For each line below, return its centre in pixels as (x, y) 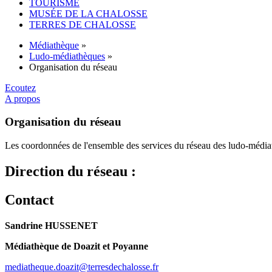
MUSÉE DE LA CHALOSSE (88, 13)
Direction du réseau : (70, 171)
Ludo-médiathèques (67, 56)
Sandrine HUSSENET (51, 225)
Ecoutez (20, 87)
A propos (22, 98)
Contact (31, 199)
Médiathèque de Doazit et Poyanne (76, 246)
